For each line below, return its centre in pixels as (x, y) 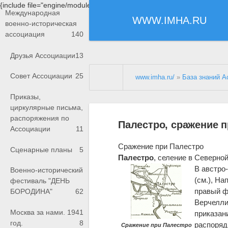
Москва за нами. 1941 (47, 212)
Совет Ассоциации (41, 76)
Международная (33, 13)
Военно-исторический (47, 170)
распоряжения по (40, 118)
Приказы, (25, 97)
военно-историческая (41, 24)
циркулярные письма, (47, 108)
